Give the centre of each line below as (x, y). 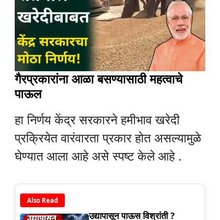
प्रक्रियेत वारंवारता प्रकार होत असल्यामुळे (108, 138)
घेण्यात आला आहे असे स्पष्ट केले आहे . (98, 156)
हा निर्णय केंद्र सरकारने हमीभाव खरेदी (97, 120)
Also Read (42, 200)
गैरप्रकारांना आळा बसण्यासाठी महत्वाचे (99, 79)
